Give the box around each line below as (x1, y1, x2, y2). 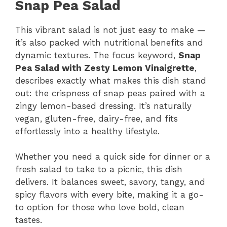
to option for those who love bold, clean (15, 202, 184, 212)
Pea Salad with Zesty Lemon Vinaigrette (15, 62, 195, 73)
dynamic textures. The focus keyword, (15, 50, 178, 60)
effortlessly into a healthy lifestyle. (15, 126, 160, 136)
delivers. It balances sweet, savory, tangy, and (15, 177, 205, 187)
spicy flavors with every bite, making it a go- (15, 190, 204, 200)
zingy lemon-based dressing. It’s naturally (15, 100, 192, 111)
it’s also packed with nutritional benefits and (15, 37, 203, 48)
